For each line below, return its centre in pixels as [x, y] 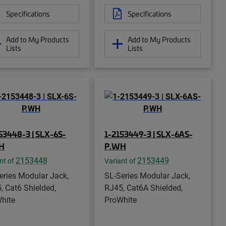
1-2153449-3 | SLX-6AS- [149, 133]
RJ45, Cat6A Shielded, [144, 187]
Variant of [121, 161]
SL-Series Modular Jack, [147, 175]
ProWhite [121, 199]
